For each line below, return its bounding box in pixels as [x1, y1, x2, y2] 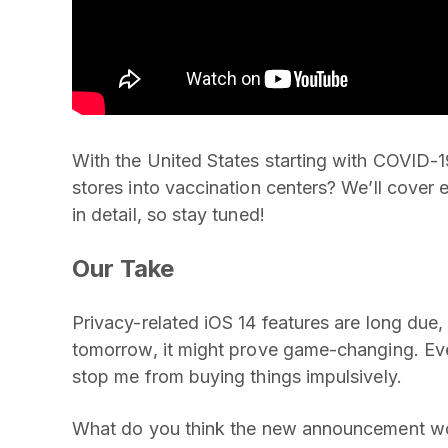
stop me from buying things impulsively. [72, 365, 402, 387]
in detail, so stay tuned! [72, 203, 265, 225]
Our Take [72, 253, 175, 283]
